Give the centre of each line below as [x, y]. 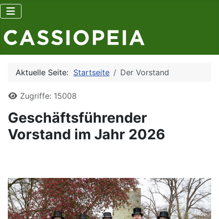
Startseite [91, 72]
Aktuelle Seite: [44, 72]
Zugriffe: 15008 [48, 96]
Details [21, 95]
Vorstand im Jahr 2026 [87, 134]
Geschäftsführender [77, 118]
